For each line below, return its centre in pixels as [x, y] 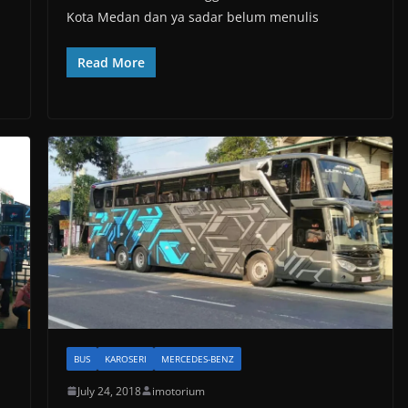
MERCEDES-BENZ [197, 358]
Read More [111, 63]
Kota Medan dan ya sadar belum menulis [192, 17]
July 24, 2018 [109, 391]
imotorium [178, 391]
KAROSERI [125, 358]
